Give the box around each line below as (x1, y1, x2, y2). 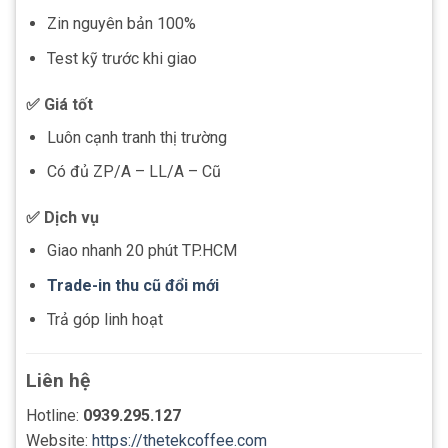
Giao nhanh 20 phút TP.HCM (46, 241, 237, 261)
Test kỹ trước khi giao (46, 49, 197, 68)
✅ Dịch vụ (26, 208, 99, 228)
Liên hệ (26, 369, 90, 393)
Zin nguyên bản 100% (46, 14, 196, 34)
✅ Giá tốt (26, 94, 93, 114)
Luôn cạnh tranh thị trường (46, 127, 227, 147)
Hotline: (26, 405, 83, 425)
